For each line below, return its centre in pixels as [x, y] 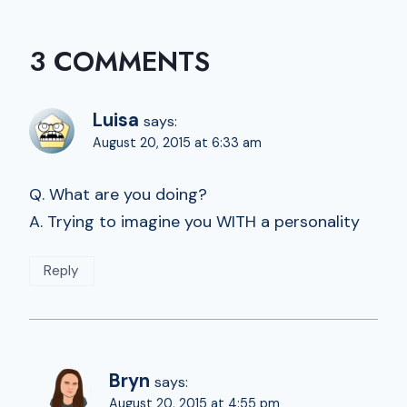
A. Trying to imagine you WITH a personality [194, 222]
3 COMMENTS [119, 61]
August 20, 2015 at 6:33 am [177, 142]
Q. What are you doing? [118, 195]
